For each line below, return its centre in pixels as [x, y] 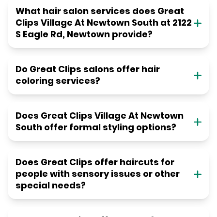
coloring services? [58, 81]
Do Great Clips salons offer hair [88, 69]
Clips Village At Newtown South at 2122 [104, 23]
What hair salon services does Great [100, 11]
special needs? [51, 186]
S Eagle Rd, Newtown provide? [84, 34]
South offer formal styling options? [96, 127]
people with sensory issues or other [98, 174]
